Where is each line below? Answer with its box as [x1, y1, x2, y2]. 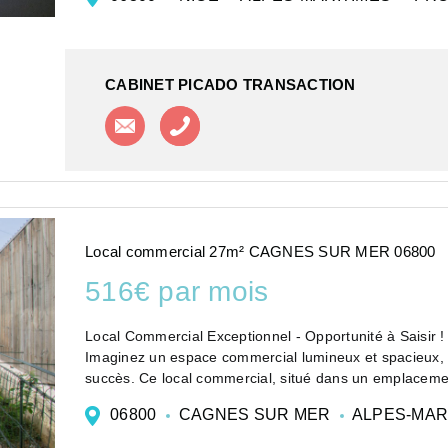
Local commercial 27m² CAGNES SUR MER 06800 [85, 243, 436, 261]
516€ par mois [85, 276, 269, 308]
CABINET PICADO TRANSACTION [105, 76, 356, 94]
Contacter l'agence [145, 107, 283, 125]
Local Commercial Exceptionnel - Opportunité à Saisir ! [85, 327, 445, 344]
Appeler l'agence [200, 109, 324, 127]
